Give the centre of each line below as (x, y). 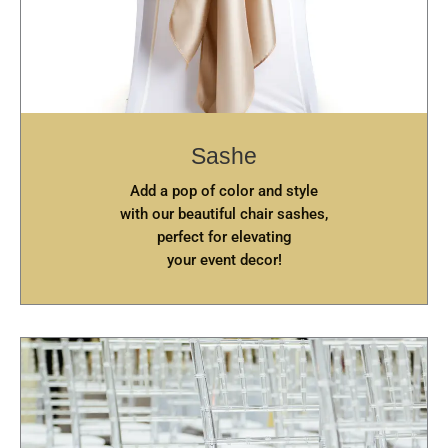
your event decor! (224, 260)
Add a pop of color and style (224, 191)
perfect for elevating (224, 237)
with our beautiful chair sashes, (224, 214)
